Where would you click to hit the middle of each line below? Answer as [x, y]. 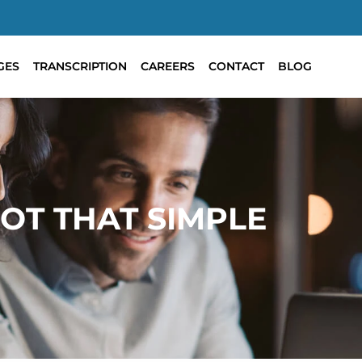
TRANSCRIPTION [80, 67]
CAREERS [168, 67]
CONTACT [236, 67]
